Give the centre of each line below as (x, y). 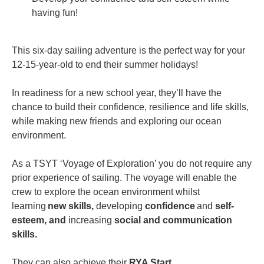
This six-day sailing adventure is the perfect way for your (128, 51)
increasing (91, 220)
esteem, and (40, 220)
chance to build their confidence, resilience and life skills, (130, 107)
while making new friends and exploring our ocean (117, 121)
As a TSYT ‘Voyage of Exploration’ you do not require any (132, 164)
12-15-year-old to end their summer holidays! (105, 65)
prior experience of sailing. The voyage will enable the (124, 178)
